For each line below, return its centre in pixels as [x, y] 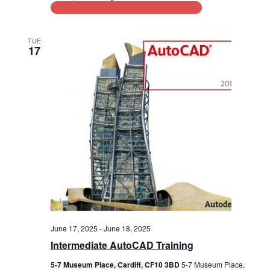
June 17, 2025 [74, 228]
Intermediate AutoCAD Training [122, 245]
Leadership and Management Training [131, 7]
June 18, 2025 [127, 228]
